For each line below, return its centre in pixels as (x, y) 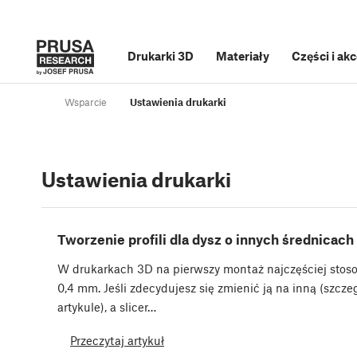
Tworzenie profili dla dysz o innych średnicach (206, 239)
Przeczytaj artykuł (117, 340)
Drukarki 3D (161, 56)
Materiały (243, 56)
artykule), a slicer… (107, 307)
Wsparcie (86, 102)
